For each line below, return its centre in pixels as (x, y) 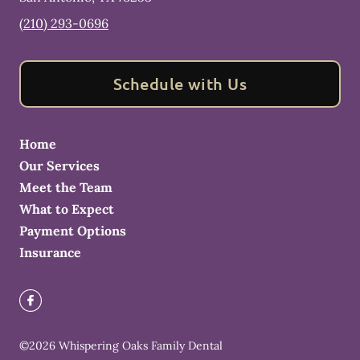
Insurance (50, 253)
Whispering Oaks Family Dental (141, 346)
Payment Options (73, 231)
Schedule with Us (180, 84)
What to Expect (67, 209)
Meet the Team (66, 188)
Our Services (59, 166)
